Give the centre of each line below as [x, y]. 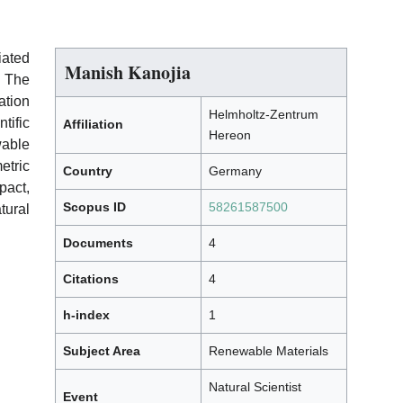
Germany [235, 171]
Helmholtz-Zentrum [264, 115]
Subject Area [102, 351]
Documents [98, 243]
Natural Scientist [255, 387]
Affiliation [93, 125]
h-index [86, 315]
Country [88, 171]
